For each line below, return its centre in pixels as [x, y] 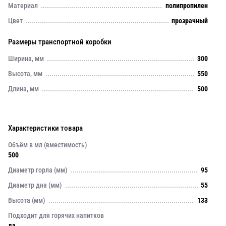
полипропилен [187, 6]
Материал [23, 6]
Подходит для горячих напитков [56, 215]
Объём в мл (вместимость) [48, 145]
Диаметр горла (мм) [38, 170]
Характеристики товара [45, 128]
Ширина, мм [26, 59]
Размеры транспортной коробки [60, 42]
